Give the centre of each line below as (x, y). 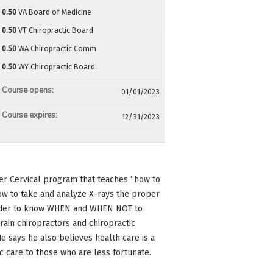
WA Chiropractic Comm (57, 49)
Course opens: (28, 90)
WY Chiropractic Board (56, 67)
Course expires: (30, 115)
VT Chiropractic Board (55, 30)
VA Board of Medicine (55, 12)
